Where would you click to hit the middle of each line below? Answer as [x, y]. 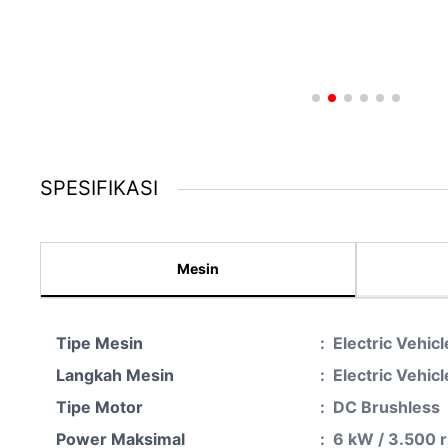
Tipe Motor [99, 407]
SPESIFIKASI [99, 188]
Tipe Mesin [99, 343]
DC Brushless [386, 407]
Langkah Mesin [115, 375]
